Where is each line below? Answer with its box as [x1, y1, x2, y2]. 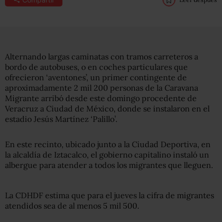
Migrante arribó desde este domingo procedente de [5, 93, 197, 103]
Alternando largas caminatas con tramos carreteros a [5, 52, 198, 61]
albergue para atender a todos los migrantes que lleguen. [5, 160, 213, 170]
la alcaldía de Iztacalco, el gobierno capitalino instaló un [5, 150, 209, 160]
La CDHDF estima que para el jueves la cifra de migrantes [5, 190, 214, 200]
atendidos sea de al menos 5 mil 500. [5, 201, 139, 211]
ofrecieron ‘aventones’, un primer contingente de [5, 72, 187, 82]
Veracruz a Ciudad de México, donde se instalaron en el [5, 104, 210, 113]
